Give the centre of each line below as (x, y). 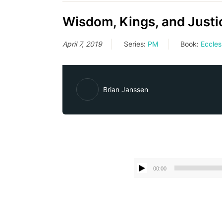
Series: (136, 44)
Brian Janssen (125, 89)
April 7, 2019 (82, 44)
